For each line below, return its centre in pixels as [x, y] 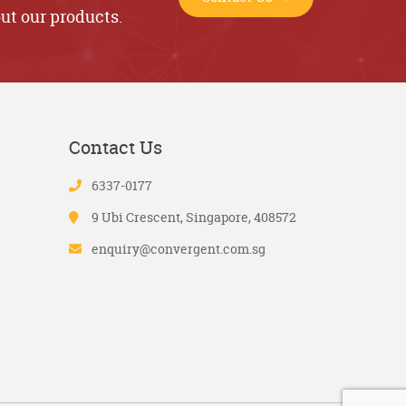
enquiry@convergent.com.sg [179, 249]
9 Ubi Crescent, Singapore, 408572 [194, 217]
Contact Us [116, 148]
